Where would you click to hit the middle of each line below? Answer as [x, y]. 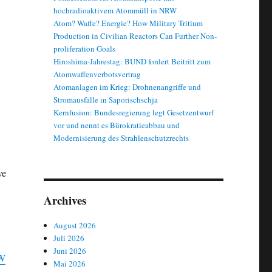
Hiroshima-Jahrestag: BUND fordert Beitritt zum [132, 62]
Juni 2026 [70, 251]
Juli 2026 [69, 238]
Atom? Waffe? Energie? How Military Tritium [128, 23]
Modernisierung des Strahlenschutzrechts [121, 138]
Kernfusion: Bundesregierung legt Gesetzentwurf [134, 113]
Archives [65, 200]
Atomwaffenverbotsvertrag [97, 74]
